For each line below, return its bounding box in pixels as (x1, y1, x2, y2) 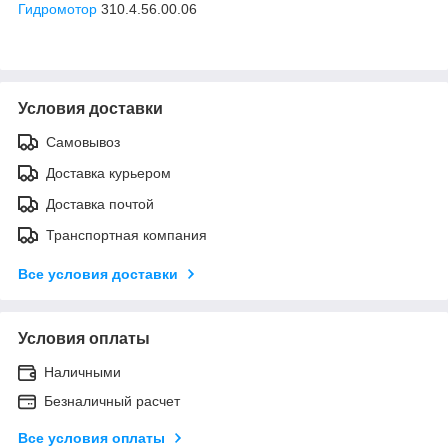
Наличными (44, 363, 121, 380)
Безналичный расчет (44, 392, 180, 409)
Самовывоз (46, 133, 120, 150)
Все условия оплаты (18, 429, 165, 446)
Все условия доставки (18, 265, 178, 282)
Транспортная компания (46, 226, 207, 243)
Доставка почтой (46, 195, 154, 212)
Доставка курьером (46, 164, 171, 181)
